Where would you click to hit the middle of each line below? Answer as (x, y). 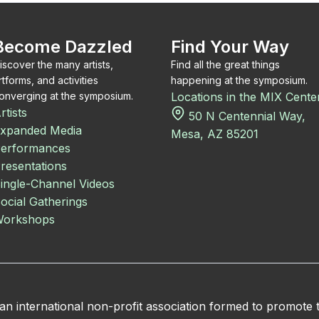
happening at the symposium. (239, 80)
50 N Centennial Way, (245, 116)
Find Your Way (230, 47)
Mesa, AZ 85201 (215, 134)
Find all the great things (225, 64)
